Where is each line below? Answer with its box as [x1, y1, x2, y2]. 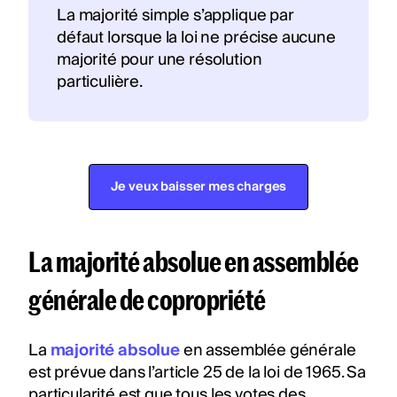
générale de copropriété [28, 282, 266, 315]
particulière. [57, 67, 143, 96]
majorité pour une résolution [57, 45, 262, 74]
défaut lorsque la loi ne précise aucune [57, 23, 336, 51]
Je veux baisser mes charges [110, 175, 287, 198]
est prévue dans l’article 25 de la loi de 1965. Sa [28, 358, 366, 386]
